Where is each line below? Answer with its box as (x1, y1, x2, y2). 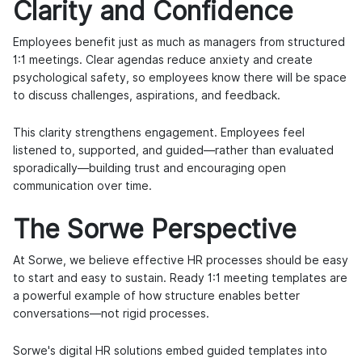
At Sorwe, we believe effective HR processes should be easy (13, 254, 348, 267)
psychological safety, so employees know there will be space (13, 71, 347, 85)
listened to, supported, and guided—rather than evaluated (13, 144, 334, 158)
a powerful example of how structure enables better (13, 289, 300, 303)
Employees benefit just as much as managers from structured (13, 36, 345, 49)
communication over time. (13, 179, 152, 193)
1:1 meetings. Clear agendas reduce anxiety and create (13, 53, 313, 67)
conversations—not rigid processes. (13, 307, 209, 321)
